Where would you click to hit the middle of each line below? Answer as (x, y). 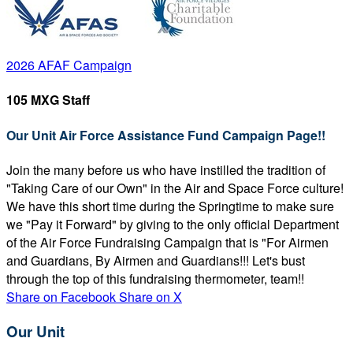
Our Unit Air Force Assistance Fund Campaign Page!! (166, 135)
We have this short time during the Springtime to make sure (170, 206)
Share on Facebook (61, 296)
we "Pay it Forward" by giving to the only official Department (173, 224)
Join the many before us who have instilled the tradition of (166, 169)
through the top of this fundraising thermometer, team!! (155, 278)
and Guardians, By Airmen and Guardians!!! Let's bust (156, 260)
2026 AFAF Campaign (69, 65)
